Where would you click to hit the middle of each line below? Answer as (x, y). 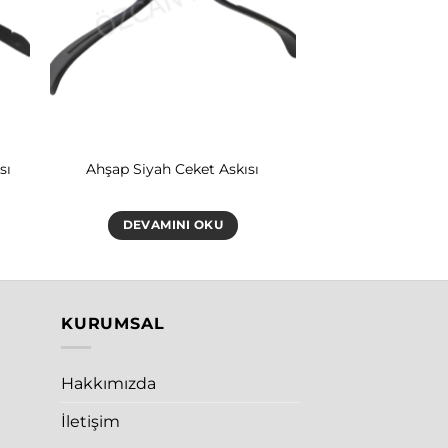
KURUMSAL (113, 323)
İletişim (90, 422)
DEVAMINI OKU (172, 225)
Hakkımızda (108, 384)
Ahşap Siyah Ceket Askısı (173, 168)
